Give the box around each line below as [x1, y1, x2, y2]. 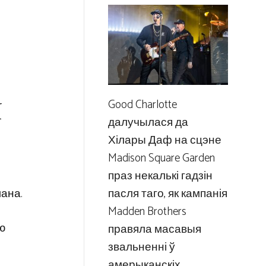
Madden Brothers [107, 202, 186, 221]
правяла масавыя [107, 220, 201, 239]
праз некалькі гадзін [107, 166, 213, 185]
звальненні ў [107, 237, 175, 256]
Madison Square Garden [107, 148, 215, 167]
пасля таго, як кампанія [107, 184, 227, 203]
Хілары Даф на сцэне [107, 131, 221, 150]
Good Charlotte [107, 95, 177, 114]
